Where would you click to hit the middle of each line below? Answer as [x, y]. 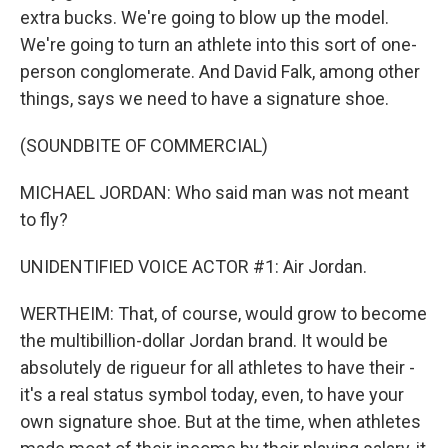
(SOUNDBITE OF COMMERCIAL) [144, 145]
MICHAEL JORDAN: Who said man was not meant [214, 192]
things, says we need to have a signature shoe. [204, 98]
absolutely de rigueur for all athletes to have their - [217, 367]
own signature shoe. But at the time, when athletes [220, 421]
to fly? [44, 219]
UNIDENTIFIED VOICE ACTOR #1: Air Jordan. [193, 266]
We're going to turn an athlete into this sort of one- [218, 44]
